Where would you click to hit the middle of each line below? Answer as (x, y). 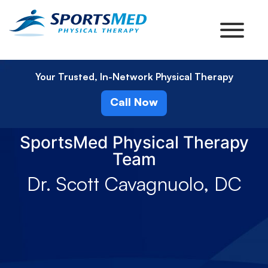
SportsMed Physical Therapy (134, 142)
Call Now (134, 102)
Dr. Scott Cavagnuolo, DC (134, 184)
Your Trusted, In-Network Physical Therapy (134, 77)
